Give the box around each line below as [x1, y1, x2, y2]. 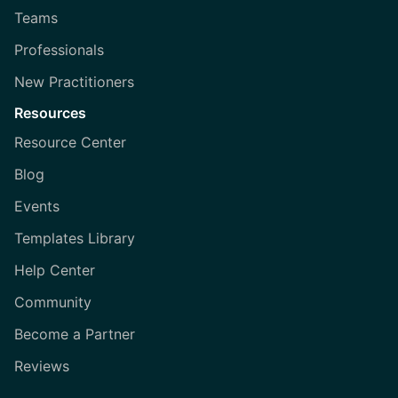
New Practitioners [14, 73, 134, 92]
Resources [14, 104, 86, 123]
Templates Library [14, 229, 135, 248]
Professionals [14, 41, 104, 60]
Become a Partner [14, 325, 135, 344]
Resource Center [14, 133, 126, 152]
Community [14, 293, 92, 312]
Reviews [14, 357, 69, 376]
